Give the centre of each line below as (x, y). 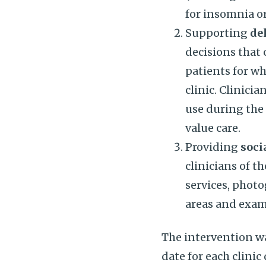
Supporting (218, 33)
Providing (213, 147)
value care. (213, 128)
